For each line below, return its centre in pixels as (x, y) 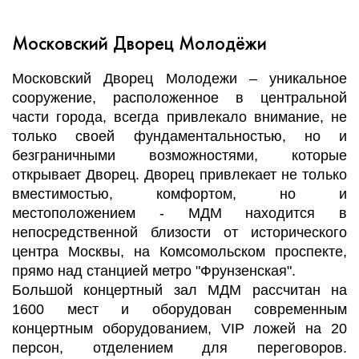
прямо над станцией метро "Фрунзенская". (154, 271)
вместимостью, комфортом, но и (179, 194)
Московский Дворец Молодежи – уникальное (179, 79)
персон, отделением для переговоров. (179, 348)
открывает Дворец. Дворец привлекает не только (179, 175)
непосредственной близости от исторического (179, 233)
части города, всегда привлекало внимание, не (179, 117)
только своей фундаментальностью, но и (179, 137)
